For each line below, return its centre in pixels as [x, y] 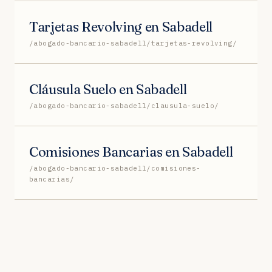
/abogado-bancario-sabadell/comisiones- [115, 168]
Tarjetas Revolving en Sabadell [121, 26]
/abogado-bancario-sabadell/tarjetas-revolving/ [133, 43]
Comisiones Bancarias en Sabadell [131, 151]
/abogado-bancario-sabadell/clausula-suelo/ [124, 105]
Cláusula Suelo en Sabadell [108, 89]
